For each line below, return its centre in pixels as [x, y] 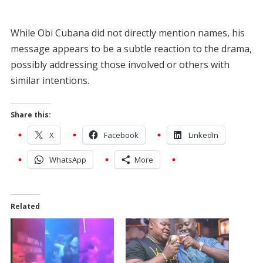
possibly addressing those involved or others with [120, 64]
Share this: [31, 114]
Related [25, 206]
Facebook [121, 135]
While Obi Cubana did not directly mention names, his [127, 33]
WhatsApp [68, 159]
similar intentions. [50, 80]
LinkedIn [203, 135]
